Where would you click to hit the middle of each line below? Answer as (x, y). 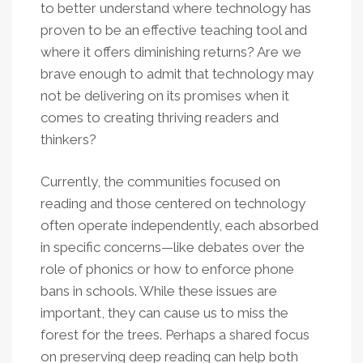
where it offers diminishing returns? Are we (171, 52)
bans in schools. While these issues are (159, 291)
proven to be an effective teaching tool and (174, 30)
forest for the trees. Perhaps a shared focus (175, 335)
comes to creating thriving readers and (160, 117)
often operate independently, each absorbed (179, 225)
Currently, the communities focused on (160, 181)
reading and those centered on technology (173, 203)
